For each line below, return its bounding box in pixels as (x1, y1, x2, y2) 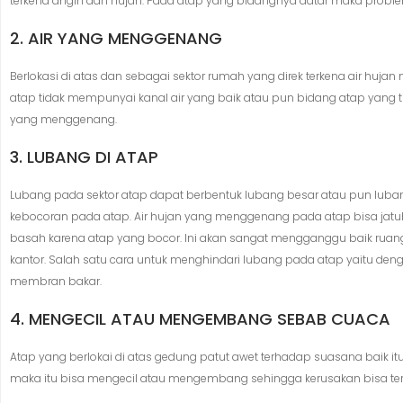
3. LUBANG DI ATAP (10, 145, 158, 168)
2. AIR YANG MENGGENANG (10, 26, 222, 49)
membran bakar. (10, 273, 102, 289)
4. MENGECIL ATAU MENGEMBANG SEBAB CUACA (10, 307, 390, 330)
